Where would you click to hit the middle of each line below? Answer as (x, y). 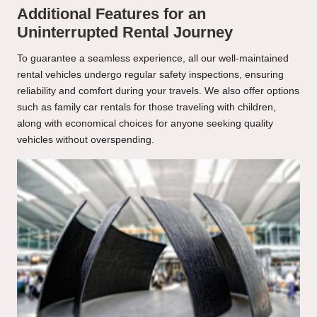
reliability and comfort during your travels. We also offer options (158, 91)
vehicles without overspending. (86, 140)
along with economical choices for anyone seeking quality (145, 124)
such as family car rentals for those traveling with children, (146, 108)
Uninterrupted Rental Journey (125, 33)
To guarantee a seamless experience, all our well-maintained (153, 59)
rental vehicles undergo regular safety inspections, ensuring (150, 75)
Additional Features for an (111, 14)
